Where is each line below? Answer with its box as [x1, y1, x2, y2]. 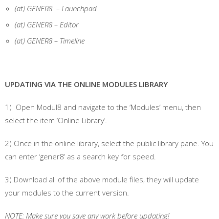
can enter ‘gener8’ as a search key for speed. [5, 151, 156, 161]
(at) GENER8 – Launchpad [15, 3, 97, 13]
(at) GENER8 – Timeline [15, 35, 85, 45]
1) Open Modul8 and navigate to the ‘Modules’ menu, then [5, 102, 201, 112]
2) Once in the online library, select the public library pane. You [5, 138, 214, 148]
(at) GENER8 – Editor [15, 19, 79, 29]
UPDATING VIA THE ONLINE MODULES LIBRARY [5, 79, 168, 89]
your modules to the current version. [5, 187, 129, 197]
